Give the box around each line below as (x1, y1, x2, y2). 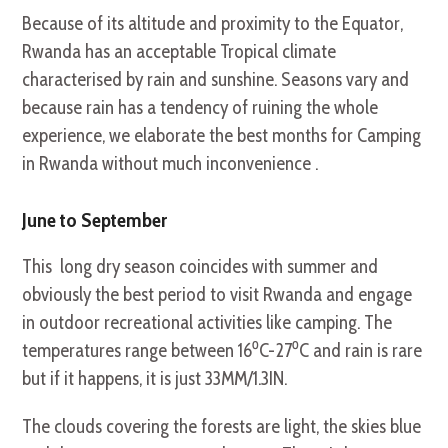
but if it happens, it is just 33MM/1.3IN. (22, 366, 288, 390)
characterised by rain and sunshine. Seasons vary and (22, 67, 410, 91)
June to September (22, 207, 168, 232)
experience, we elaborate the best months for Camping (22, 123, 422, 147)
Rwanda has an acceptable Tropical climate (22, 39, 337, 63)
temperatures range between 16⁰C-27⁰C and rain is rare (22, 338, 423, 362)
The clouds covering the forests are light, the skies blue (22, 414, 422, 438)
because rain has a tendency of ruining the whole (22, 95, 383, 119)
